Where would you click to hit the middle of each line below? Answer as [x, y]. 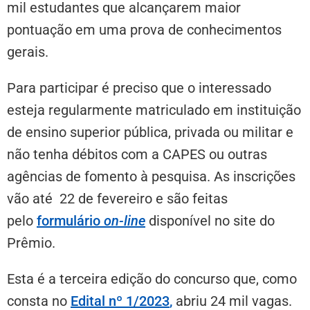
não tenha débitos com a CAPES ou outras [137, 154]
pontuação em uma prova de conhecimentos [144, 29]
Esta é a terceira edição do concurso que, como [152, 279]
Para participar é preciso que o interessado [139, 88]
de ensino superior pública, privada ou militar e [150, 132]
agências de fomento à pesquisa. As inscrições [151, 176]
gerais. [28, 52]
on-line [125, 220]
